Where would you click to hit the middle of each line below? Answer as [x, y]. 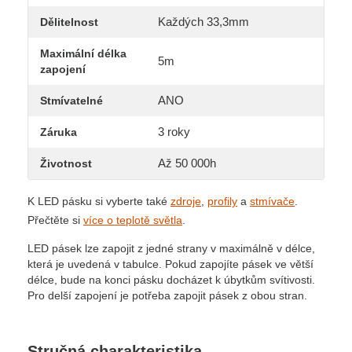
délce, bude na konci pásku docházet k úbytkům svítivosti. [171, 280]
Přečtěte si [55, 220]
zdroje [186, 202]
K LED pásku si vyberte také [99, 202]
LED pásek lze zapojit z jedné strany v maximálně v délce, [171, 249]
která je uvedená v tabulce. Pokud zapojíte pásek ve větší [170, 264]
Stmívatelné [71, 101]
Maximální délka [83, 54]
